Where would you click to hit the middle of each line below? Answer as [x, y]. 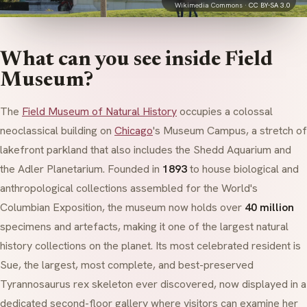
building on [86, 131]
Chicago [134, 131]
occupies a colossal [225, 111]
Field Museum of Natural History [99, 111]
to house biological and [243, 169]
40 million [269, 207]
